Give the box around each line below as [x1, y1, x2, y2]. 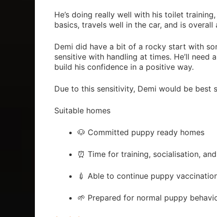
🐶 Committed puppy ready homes [77, 127, 204, 138]
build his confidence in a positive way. [54, 62, 194, 72]
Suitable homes [54, 106, 110, 116]
